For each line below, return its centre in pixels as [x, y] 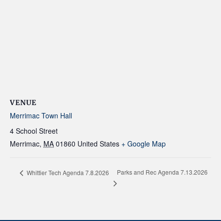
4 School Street [34, 131]
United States [98, 144]
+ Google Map [144, 144]
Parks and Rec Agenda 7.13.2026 [162, 172]
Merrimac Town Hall [41, 115]
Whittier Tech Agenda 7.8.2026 [67, 172]
